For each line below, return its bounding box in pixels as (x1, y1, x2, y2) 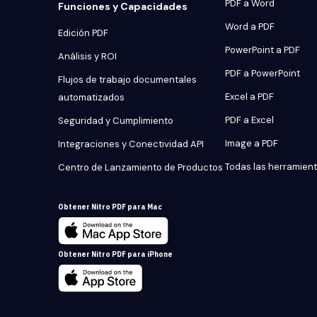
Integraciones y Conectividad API (58, 138, 204, 150)
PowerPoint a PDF (225, 44, 300, 56)
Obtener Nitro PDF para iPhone (58, 250, 173, 259)
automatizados (58, 91, 125, 103)
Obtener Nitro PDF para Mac (58, 202, 162, 212)
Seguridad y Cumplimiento (58, 115, 173, 127)
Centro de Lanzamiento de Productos (58, 161, 223, 173)
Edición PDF (58, 27, 108, 39)
